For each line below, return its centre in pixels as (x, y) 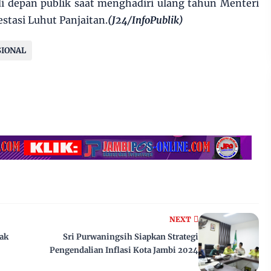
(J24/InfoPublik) (145, 20)
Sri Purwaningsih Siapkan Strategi (131, 237)
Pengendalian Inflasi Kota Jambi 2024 (124, 250)
